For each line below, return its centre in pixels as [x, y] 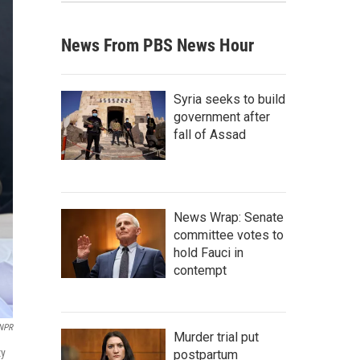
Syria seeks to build [229, 99]
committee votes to [229, 235]
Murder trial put [216, 337]
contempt [200, 270]
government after [222, 117]
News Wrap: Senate [229, 217]
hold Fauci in [209, 253]
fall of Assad [210, 135]
